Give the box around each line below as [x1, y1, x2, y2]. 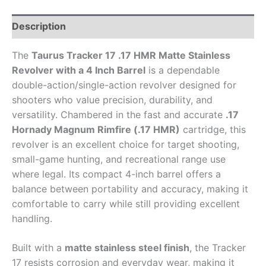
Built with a [12, 242, 65, 254]
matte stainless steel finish [65, 242, 189, 254]
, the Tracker [189, 242, 246, 254]
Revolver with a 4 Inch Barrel [12, 64, 145, 77]
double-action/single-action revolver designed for [12, 79, 236, 91]
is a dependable [145, 64, 220, 77]
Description [12, 20, 66, 33]
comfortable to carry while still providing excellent [12, 198, 240, 210]
